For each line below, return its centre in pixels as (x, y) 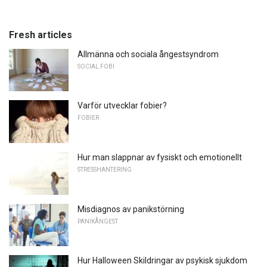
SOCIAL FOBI (96, 66)
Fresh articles (41, 35)
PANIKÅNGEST (98, 221)
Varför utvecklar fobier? (122, 106)
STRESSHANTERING (105, 169)
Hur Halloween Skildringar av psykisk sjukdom (162, 261)
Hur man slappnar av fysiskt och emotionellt (160, 157)
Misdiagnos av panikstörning (131, 209)
